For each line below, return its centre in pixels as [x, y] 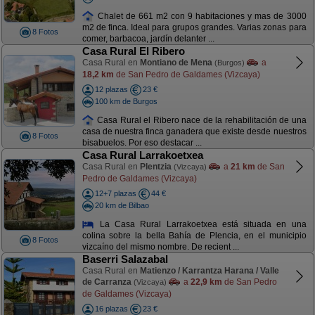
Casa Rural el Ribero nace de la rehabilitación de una [200, 120]
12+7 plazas [115, 193]
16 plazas [111, 309]
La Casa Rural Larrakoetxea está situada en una [200, 224]
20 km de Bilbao [122, 205]
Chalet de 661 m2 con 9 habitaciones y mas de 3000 [200, 16]
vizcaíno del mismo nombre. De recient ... [160, 247]
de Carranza [107, 282]
